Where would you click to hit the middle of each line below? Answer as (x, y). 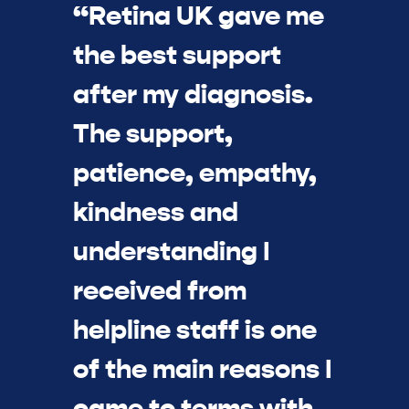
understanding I (172, 252)
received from (160, 291)
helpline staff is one (195, 330)
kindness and (156, 213)
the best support (177, 56)
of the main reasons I (203, 370)
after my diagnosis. (193, 95)
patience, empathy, (195, 173)
